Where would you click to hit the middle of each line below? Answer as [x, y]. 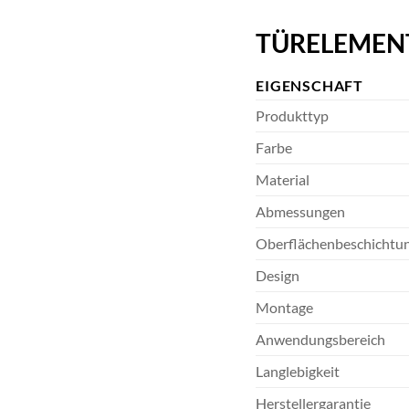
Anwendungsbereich [321, 340]
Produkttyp [293, 116]
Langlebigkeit [298, 372]
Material [283, 180]
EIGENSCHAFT [310, 86]
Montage [285, 308]
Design [278, 276]
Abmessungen [301, 212]
